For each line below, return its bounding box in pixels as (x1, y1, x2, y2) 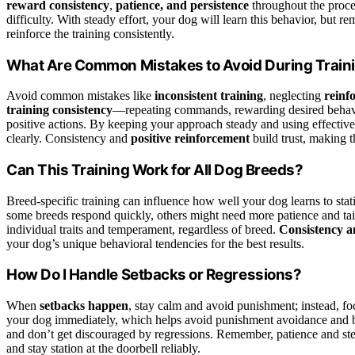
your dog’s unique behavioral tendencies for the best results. (6, 236, 304, 250)
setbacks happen (40, 299, 128, 313)
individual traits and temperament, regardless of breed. (6, 222, 279, 236)
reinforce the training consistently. (6, 26, 174, 40)
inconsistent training (155, 89, 263, 103)
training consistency (6, 103, 113, 117)
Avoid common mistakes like (6, 89, 155, 103)
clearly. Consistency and (6, 132, 131, 146)
